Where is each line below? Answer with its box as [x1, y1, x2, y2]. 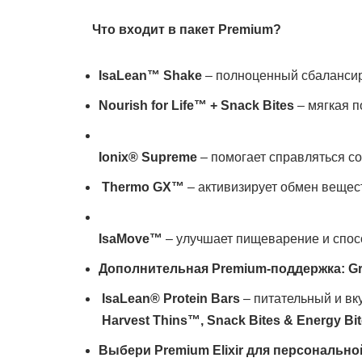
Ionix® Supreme [99, 149, 197, 164]
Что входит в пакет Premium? [82, 22, 281, 36]
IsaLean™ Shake [99, 68, 202, 82]
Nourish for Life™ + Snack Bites [99, 98, 294, 112]
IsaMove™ [99, 231, 162, 246]
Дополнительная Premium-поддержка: [99, 261, 348, 276]
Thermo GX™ [102, 179, 184, 194]
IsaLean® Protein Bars [99, 291, 240, 305]
